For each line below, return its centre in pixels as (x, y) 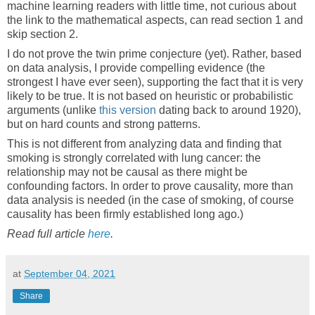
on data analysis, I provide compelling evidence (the (136, 68)
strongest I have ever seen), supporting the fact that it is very (155, 82)
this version (128, 110)
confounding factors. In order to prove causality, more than (150, 186)
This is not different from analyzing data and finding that (144, 144)
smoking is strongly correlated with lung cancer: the (134, 158)
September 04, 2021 (70, 273)
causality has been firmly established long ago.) (125, 214)
